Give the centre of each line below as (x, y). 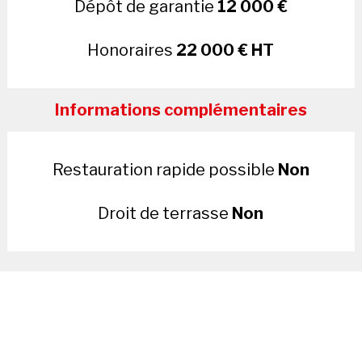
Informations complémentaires (181, 109)
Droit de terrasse (165, 213)
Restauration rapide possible (165, 169)
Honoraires (132, 50)
